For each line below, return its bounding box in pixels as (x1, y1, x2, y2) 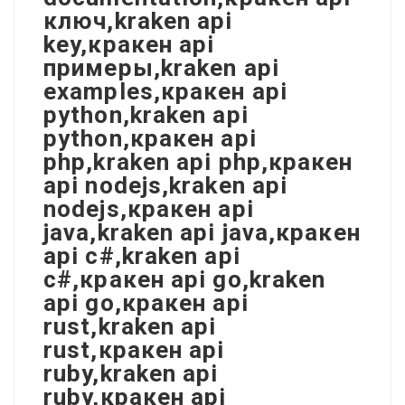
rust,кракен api (43, 335, 225, 363)
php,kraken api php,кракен (43, 147, 353, 175)
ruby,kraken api (43, 359, 219, 387)
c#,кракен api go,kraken (43, 265, 326, 293)
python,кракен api (43, 124, 257, 152)
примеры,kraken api (43, 53, 279, 81)
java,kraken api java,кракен (43, 218, 361, 246)
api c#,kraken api (43, 241, 240, 269)
